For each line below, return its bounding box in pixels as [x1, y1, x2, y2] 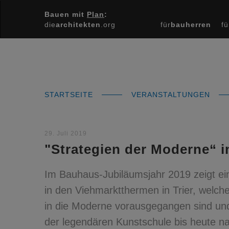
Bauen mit [44, 10, 87, 18]
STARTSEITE [44, 90, 96, 99]
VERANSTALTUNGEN [131, 90, 213, 99]
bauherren [171, 20, 211, 29]
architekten [56, 20, 101, 29]
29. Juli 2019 [44, 130, 87, 137]
